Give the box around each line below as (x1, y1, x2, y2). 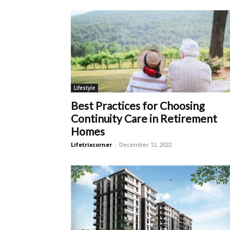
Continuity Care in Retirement (71, 112, 217, 125)
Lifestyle (74, 84, 95, 91)
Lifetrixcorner (71, 141, 112, 148)
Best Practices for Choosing (71, 99, 204, 112)
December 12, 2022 (119, 141, 172, 148)
